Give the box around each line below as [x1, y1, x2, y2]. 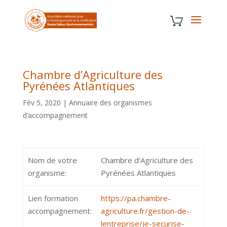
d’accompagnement [22, 110, 88, 120]
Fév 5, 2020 [22, 98, 61, 107]
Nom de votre [27, 155, 77, 165]
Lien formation [27, 193, 78, 203]
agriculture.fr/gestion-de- [100, 206, 190, 216]
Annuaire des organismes [68, 98, 152, 107]
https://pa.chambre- [100, 193, 171, 203]
